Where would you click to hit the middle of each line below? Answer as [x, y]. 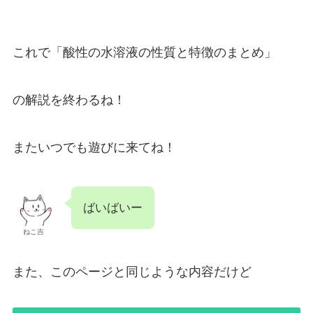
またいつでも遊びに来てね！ [94, 147]
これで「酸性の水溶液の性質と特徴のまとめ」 [144, 53]
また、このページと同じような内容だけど [132, 271]
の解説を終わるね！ [69, 100]
